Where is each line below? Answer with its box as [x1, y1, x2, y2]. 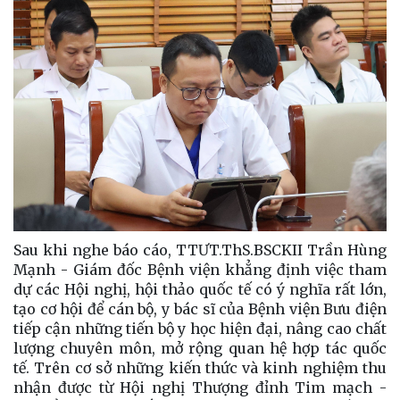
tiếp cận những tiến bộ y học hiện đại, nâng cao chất [13, 320, 387, 338]
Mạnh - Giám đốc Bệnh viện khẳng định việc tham [13, 261, 387, 279]
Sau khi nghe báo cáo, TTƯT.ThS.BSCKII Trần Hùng [13, 241, 387, 260]
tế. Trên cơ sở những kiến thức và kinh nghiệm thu [13, 359, 387, 378]
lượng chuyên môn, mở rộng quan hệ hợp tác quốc [13, 339, 387, 358]
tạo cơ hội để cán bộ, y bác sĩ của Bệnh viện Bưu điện [13, 300, 387, 319]
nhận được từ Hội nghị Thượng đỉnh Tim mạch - [13, 379, 387, 397]
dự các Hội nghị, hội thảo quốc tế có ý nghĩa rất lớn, [13, 280, 387, 299]
